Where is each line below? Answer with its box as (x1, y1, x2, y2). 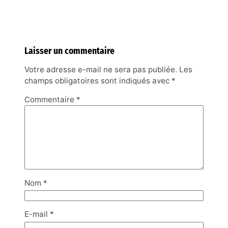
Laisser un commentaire (24, 45, 115, 57)
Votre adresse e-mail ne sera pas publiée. (24, 65, 177, 75)
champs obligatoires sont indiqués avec (24, 76, 172, 86)
